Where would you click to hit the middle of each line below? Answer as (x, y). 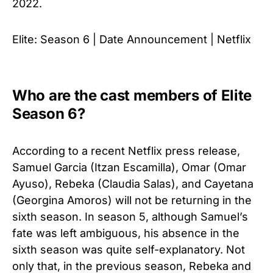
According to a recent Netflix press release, (126, 151)
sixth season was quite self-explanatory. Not (129, 249)
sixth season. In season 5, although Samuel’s (130, 216)
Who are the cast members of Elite (132, 95)
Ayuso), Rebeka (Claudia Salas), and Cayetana (133, 183)
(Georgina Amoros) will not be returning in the (132, 200)
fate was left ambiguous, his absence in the (126, 233)
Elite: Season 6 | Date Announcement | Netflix (132, 39)
